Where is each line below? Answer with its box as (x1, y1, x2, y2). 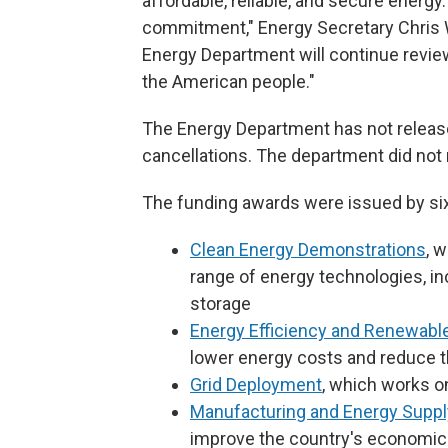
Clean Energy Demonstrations (190, 239, 426, 260)
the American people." (142, 71, 315, 92)
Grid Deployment (190, 374, 322, 395)
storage (190, 293, 251, 314)
